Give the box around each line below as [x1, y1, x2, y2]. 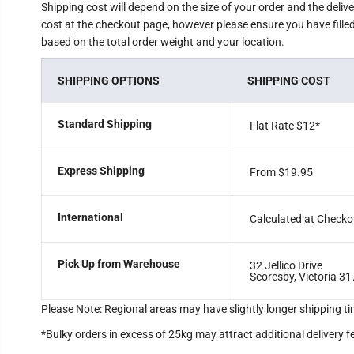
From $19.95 [249, 166, 313, 179]
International [57, 211, 123, 224]
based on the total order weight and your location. [40, 36, 284, 48]
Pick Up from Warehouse [57, 258, 180, 270]
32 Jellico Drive [249, 259, 322, 272]
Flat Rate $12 [249, 119, 315, 132]
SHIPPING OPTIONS [57, 74, 160, 87]
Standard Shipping [57, 118, 152, 130]
